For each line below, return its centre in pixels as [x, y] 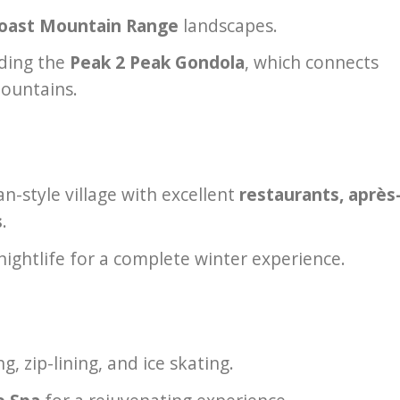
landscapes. [228, 25]
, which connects [311, 62]
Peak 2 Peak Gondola [157, 62]
